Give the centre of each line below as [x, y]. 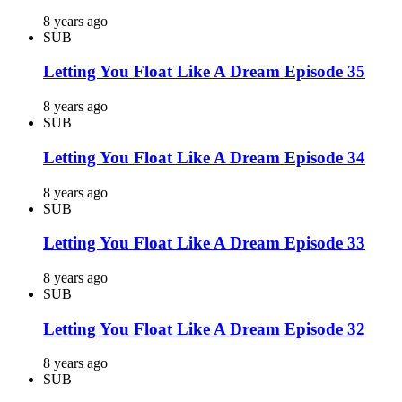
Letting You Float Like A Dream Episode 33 [204, 243]
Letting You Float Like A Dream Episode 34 [204, 157]
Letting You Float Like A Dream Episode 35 [204, 72]
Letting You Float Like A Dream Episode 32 [204, 328]
